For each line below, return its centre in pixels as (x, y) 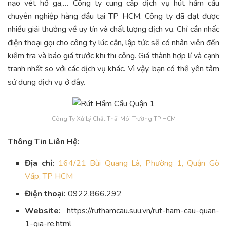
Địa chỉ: (40, 163)
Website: (43, 211)
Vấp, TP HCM (49, 177)
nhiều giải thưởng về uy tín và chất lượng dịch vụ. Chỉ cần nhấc (113, 30)
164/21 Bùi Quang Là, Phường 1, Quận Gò (139, 163)
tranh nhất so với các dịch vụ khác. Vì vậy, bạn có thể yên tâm (113, 69)
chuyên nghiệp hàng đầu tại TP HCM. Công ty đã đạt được (113, 16)
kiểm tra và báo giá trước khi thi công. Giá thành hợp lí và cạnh (113, 56)
